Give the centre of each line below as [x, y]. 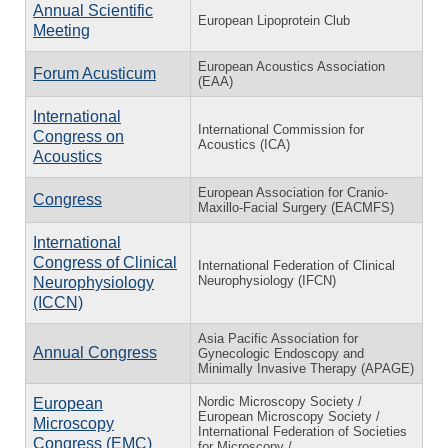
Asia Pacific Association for [278, 338]
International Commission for [281, 129]
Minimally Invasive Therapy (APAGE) [306, 368]
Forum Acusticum [94, 73]
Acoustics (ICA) [244, 144]
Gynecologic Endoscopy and [281, 353]
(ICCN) [58, 302]
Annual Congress [95, 352]
